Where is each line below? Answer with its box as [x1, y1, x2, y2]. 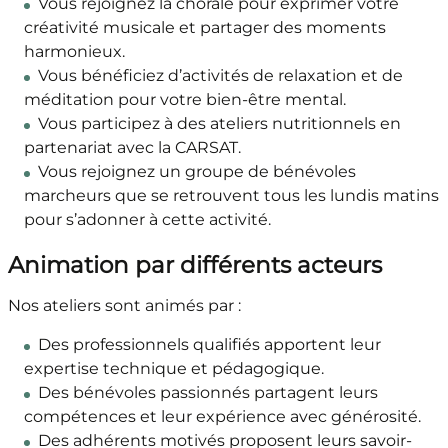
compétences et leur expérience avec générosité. [23, 407, 421, 427]
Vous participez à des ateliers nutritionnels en [37, 114, 401, 134]
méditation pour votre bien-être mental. [23, 90, 346, 110]
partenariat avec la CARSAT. [23, 138, 241, 158]
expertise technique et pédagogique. [23, 359, 324, 379]
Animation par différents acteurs [7, 251, 382, 280]
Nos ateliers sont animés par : [7, 296, 241, 316]
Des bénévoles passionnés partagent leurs [37, 383, 378, 403]
